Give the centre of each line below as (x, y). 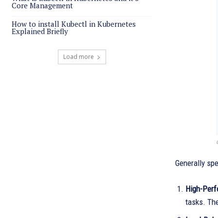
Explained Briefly (40, 31)
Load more (78, 57)
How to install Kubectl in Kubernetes (74, 24)
